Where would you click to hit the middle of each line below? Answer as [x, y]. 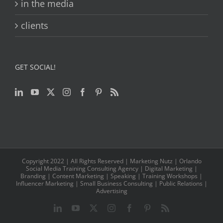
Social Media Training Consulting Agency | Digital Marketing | [111, 169]
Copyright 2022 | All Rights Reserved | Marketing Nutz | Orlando [111, 161]
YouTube [94, 208]
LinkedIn [76, 208]
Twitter [108, 208]
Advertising [111, 191]
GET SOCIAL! [35, 67]
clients [35, 26]
